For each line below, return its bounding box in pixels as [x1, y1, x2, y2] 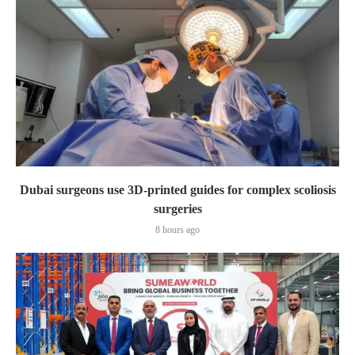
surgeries [153, 201, 202, 216]
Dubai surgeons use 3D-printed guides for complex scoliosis [19, 182, 336, 197]
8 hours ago [155, 223, 200, 235]
